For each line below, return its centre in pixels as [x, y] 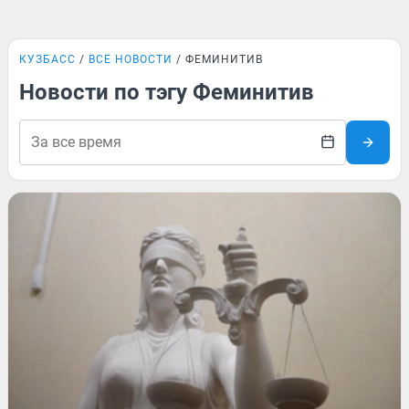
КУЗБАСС [47, 59]
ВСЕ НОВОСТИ [131, 59]
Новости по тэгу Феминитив [167, 92]
